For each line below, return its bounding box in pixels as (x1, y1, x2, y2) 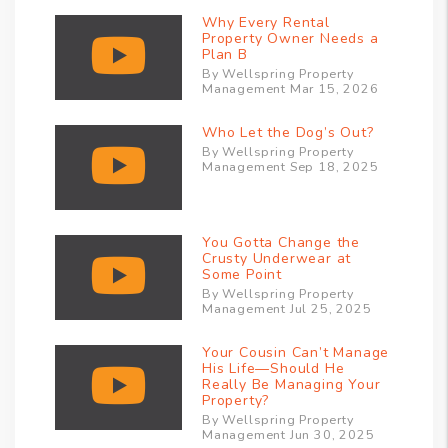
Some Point (202, 265, 283, 285)
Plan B (202, 45, 248, 65)
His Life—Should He (202, 359, 345, 379)
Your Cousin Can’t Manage (202, 343, 390, 363)
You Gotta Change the (202, 233, 361, 253)
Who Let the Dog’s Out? (202, 123, 374, 143)
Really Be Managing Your (202, 375, 381, 395)
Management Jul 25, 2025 (202, 300, 372, 318)
